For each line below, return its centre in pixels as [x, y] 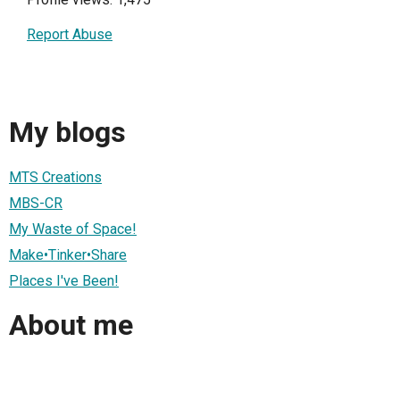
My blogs [67, 133]
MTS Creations [55, 177]
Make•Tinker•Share [68, 254]
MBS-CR [36, 203]
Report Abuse [70, 34]
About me [71, 325]
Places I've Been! [64, 280]
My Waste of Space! [73, 229]
